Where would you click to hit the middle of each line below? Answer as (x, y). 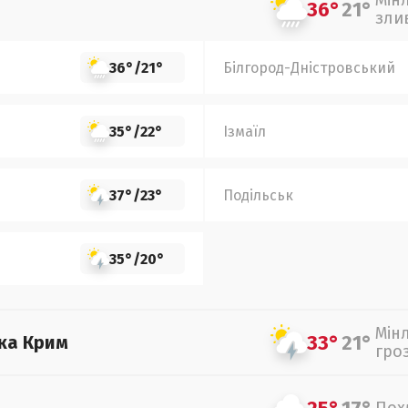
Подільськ (258, 195)
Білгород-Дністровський (309, 67)
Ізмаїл (245, 131)
